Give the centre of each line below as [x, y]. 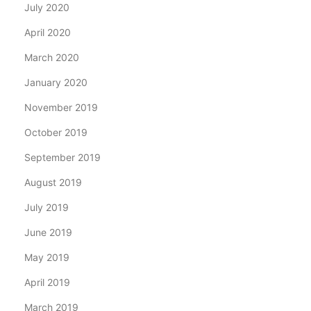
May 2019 [47, 257]
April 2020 [48, 32]
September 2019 [62, 157]
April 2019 [47, 282]
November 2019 [61, 107]
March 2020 [52, 57]
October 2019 [56, 132]
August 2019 [53, 182]
